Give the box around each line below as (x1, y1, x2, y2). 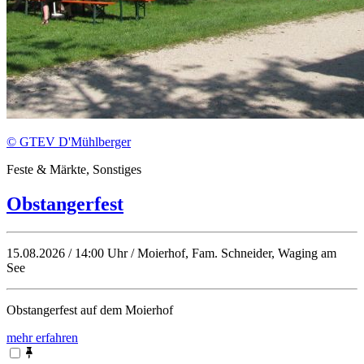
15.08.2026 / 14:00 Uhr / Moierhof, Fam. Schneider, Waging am (6, 245, 336, 260)
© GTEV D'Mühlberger (6, 134, 131, 149)
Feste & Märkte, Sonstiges (6, 162, 141, 176)
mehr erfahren (6, 330, 78, 344)
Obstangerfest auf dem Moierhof (6, 302, 173, 317)
